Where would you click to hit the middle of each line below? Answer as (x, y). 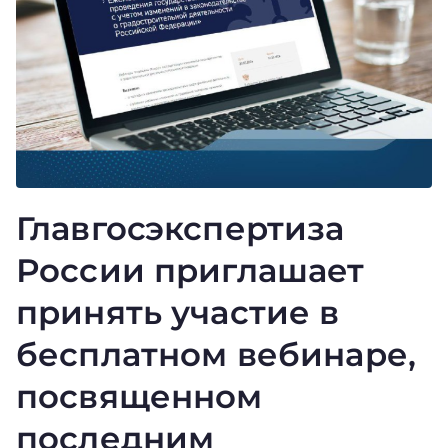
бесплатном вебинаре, (216, 354)
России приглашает (190, 270)
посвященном (139, 396)
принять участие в (178, 312)
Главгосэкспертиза (180, 228)
